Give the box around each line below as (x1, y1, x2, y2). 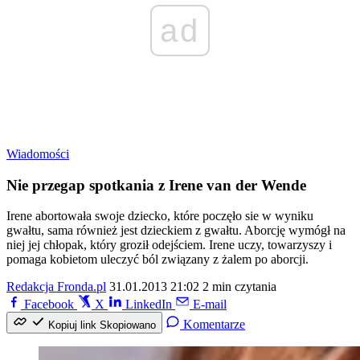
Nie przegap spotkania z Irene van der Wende (6, 176, 306, 194)
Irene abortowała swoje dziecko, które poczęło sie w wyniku (6, 209, 313, 223)
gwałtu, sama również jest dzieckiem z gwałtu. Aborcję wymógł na (6, 223, 346, 238)
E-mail (193, 297, 227, 312)
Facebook (24, 297, 74, 312)
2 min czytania (202, 280, 276, 294)
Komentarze (183, 317, 245, 332)
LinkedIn (125, 297, 172, 312)
